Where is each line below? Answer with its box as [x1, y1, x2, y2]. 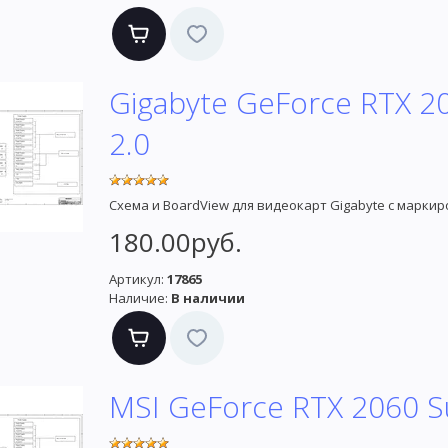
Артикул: [109, 270, 164, 289]
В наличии [171, 289, 245, 308]
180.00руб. [109, 224, 242, 261]
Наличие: [109, 289, 168, 308]
